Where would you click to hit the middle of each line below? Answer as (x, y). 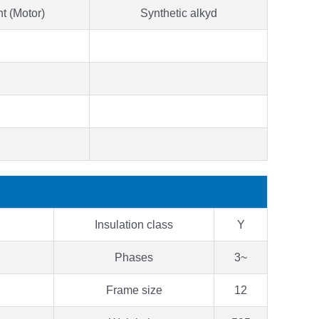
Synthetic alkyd (178, 13)
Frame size (134, 290)
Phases (134, 257)
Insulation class (134, 224)
